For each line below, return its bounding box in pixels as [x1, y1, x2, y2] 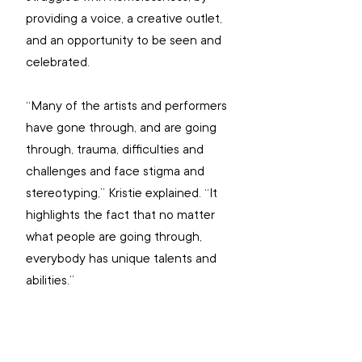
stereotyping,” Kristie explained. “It [26, 184, 221, 203]
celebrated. [26, 53, 90, 72]
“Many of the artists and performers [26, 97, 230, 116]
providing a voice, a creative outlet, [26, 10, 225, 28]
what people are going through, [26, 228, 205, 246]
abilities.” [26, 271, 74, 290]
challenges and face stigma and [26, 162, 208, 181]
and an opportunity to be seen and [26, 32, 225, 50]
